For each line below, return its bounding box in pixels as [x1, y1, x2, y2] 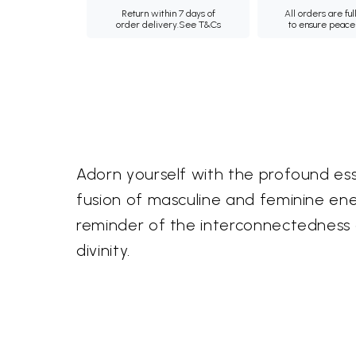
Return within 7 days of [121, 8, 215, 19]
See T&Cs [178, 19, 221, 30]
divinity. [76, 241, 130, 260]
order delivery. [115, 19, 179, 30]
